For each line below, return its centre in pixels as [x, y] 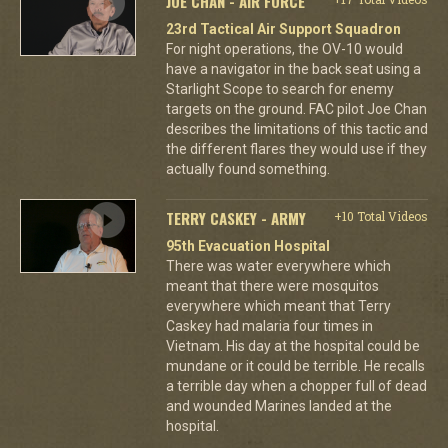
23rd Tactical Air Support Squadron [283, 28]
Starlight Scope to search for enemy [279, 88]
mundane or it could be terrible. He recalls [295, 365]
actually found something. [247, 168]
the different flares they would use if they [296, 148]
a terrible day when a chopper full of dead [296, 385]
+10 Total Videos [380, 215]
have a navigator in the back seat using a [293, 68]
